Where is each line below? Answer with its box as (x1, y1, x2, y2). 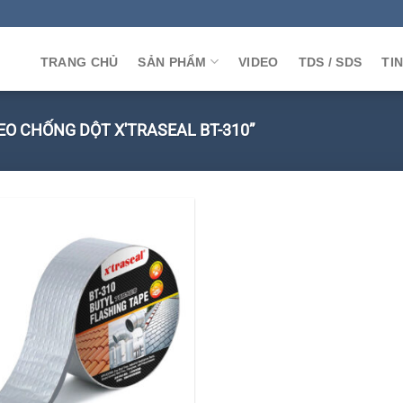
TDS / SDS (298, 54, 363, 69)
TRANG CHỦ (40, 54, 119, 69)
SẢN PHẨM (138, 54, 207, 69)
